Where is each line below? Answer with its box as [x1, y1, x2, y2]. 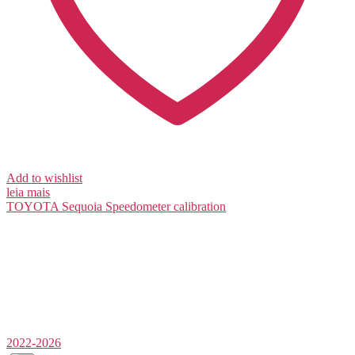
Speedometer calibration [105, 200, 226, 214]
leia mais [6, 185, 50, 200]
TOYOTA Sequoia [6, 200, 102, 214]
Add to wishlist [6, 171, 82, 185]
